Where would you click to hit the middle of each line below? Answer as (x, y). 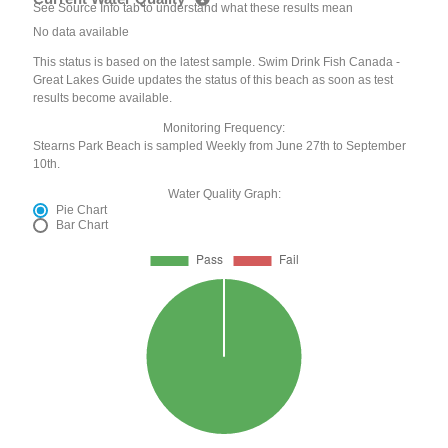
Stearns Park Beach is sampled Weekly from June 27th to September (220, 145)
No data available (81, 31)
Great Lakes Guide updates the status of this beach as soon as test (213, 79)
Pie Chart (82, 209)
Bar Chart (82, 224)
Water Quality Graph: (224, 193)
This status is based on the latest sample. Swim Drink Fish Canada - (217, 61)
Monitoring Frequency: (224, 127)
